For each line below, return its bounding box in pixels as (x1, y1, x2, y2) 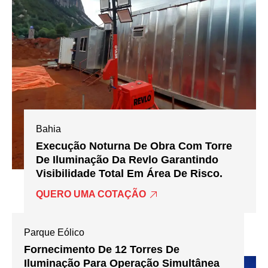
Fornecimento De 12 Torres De (24, 243, 179, 256)
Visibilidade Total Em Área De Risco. (36, 167, 223, 179)
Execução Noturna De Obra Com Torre (36, 139, 233, 152)
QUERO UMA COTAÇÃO (36, 189, 147, 200)
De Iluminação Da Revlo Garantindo (36, 153, 219, 166)
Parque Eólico (24, 227, 84, 238)
